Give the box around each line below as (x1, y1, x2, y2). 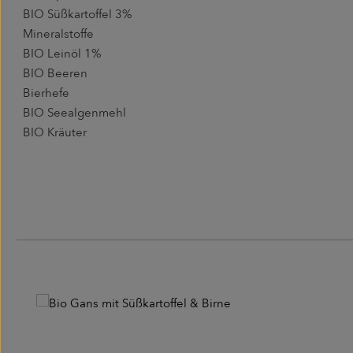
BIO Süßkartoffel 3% (23, 6, 132, 23)
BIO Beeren (23, 65, 87, 82)
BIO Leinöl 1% (23, 46, 102, 62)
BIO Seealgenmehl (23, 105, 126, 121)
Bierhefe (23, 85, 69, 102)
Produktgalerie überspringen (35, 260, 194, 277)
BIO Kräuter (23, 124, 90, 141)
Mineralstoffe (23, 26, 94, 43)
